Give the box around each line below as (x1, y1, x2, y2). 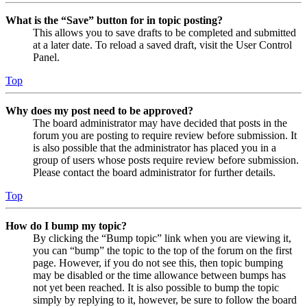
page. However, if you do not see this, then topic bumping (33, 257, 283, 269)
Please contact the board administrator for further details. (33, 167, 275, 179)
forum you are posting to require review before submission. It (33, 130, 297, 142)
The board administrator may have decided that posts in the (33, 117, 287, 130)
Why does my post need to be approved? (5, 105, 193, 117)
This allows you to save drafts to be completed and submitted (33, 27, 296, 39)
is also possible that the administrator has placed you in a (33, 142, 276, 154)
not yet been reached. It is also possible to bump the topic (33, 282, 279, 294)
